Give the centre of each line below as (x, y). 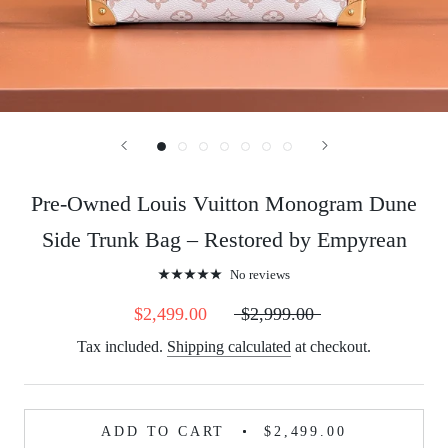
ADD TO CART (163, 431)
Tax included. (122, 346)
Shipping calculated (229, 346)
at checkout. (331, 346)
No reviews (260, 274)
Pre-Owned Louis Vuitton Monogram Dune (224, 203)
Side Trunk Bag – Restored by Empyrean (224, 239)
